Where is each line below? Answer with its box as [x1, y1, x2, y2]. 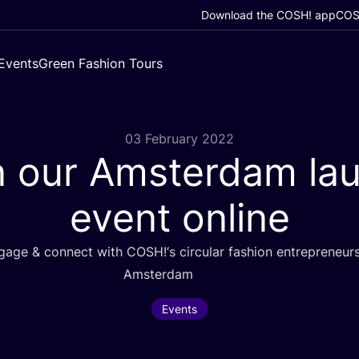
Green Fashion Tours [38, 55, 163, 71]
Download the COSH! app [201, 8, 336, 22]
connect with [39, 244, 127, 260]
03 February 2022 [125, 131, 234, 147]
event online [69, 194, 290, 241]
